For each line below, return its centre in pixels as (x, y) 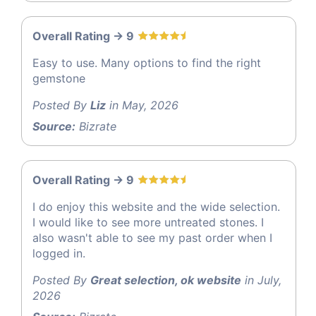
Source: (54, 127)
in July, (261, 280)
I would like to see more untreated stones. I (148, 223)
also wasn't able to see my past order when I (152, 238)
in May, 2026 (142, 105)
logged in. (59, 254)
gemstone (59, 79)
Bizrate (96, 127)
